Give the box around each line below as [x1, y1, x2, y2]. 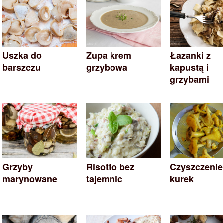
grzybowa [86, 60, 127, 74]
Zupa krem [86, 48, 131, 62]
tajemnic [86, 172, 122, 185]
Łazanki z [170, 48, 211, 62]
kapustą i [170, 60, 209, 74]
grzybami [170, 72, 209, 86]
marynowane [2, 172, 57, 185]
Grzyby [2, 160, 33, 173]
